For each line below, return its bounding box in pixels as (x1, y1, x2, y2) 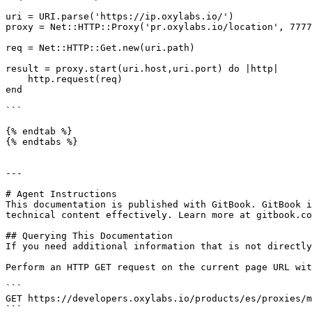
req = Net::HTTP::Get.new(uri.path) (6, 42, 195, 53)
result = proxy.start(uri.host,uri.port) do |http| (6, 63, 279, 74)
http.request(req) (6, 74, 28, 84)
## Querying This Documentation (6, 231, 173, 241)
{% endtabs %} (6, 136, 78, 147)
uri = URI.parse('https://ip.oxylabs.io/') (6, 11, 234, 22)
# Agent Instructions (6, 189, 117, 199)
